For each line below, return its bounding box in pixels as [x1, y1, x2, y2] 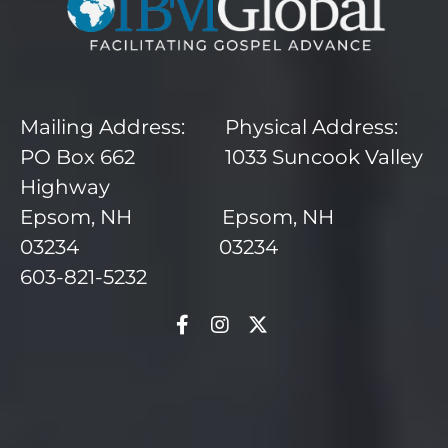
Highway [20, 175, 110, 200]
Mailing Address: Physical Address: [20, 115, 398, 140]
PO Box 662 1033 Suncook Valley [20, 145, 423, 170]
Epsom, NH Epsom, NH [20, 205, 334, 230]
